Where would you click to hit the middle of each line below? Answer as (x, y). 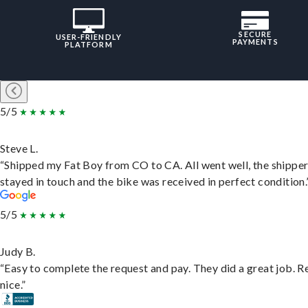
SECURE (255, 34)
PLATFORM (88, 45)
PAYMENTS (255, 42)
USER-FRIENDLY (88, 37)
